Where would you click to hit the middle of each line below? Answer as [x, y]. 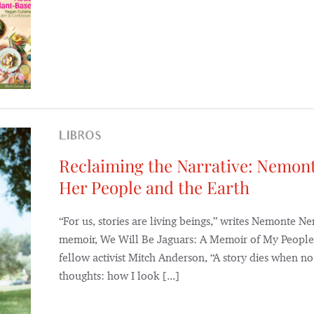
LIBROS [86, 137]
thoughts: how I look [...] [119, 276]
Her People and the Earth [154, 187]
